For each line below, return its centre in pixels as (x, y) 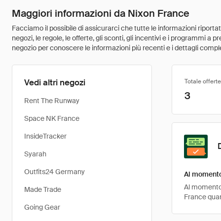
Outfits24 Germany (55, 172)
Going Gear (42, 207)
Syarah (35, 154)
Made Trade (43, 189)
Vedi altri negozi (55, 82)
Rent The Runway (52, 101)
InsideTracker (45, 136)
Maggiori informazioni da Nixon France (101, 13)
